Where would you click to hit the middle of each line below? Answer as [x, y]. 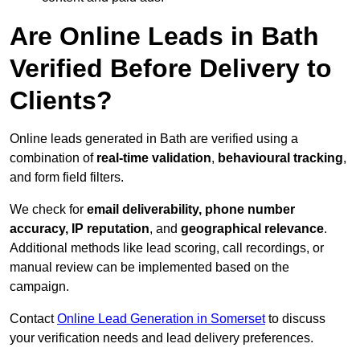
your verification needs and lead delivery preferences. [162, 338]
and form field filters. [67, 178]
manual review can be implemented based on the [149, 268]
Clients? [61, 101]
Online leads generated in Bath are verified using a [154, 139]
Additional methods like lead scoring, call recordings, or [167, 248]
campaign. [39, 287]
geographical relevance [252, 229]
